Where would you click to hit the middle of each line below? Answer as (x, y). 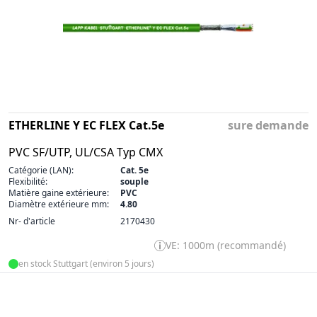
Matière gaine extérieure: (59, 192)
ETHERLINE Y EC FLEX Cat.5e (86, 125)
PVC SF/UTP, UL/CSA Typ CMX (86, 152)
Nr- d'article (32, 221)
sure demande (268, 125)
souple (134, 181)
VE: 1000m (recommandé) (226, 245)
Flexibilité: (28, 181)
